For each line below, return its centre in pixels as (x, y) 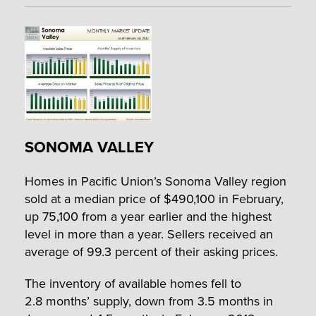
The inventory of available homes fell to (133, 283)
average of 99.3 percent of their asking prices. (151, 251)
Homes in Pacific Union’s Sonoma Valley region (156, 181)
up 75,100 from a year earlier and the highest (148, 216)
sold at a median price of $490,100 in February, (154, 198)
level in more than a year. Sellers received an (149, 233)
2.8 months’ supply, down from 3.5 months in (149, 300)
